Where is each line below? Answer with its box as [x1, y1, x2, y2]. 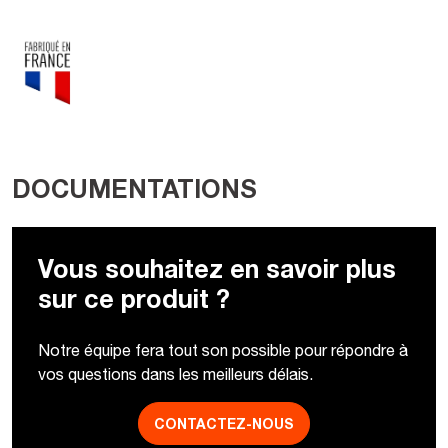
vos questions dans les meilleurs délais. [37, 364, 313, 384]
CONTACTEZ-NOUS [154, 415, 294, 433]
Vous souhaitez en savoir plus [37, 252, 396, 283]
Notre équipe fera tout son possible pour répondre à [37, 340, 408, 360]
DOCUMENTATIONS [12, 173, 257, 204]
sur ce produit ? [37, 282, 230, 313]
